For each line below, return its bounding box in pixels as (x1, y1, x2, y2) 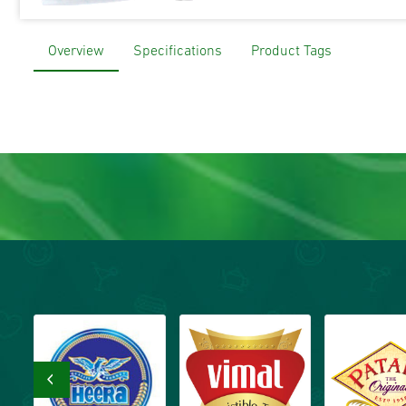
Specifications (133, 43, 222, 59)
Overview (48, 43, 104, 59)
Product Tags (251, 43, 332, 59)
